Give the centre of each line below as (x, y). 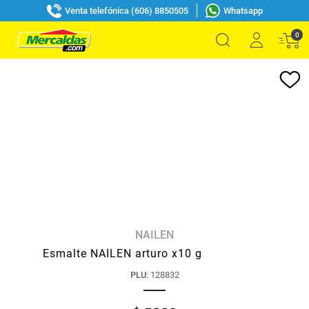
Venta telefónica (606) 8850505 (126, 10)
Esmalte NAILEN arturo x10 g (122, 253)
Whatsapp (243, 10)
